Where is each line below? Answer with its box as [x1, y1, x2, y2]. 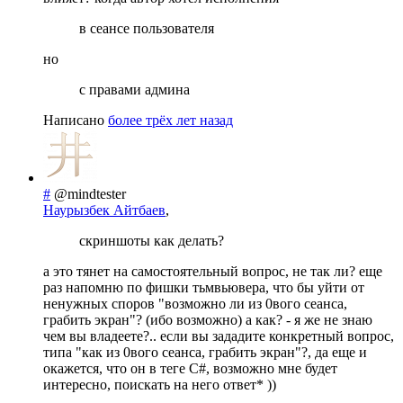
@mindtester [54, 186, 126, 202]
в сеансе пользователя [79, 21, 214, 37]
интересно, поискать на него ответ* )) [43, 377, 276, 393]
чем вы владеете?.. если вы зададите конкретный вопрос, [43, 328, 394, 345]
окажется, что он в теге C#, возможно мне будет [43, 361, 337, 377]
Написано [43, 112, 108, 129]
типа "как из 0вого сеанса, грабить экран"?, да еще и [43, 345, 367, 361]
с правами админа [79, 82, 190, 98]
